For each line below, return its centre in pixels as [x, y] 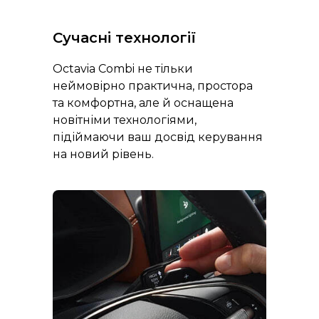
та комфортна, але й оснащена [143, 103]
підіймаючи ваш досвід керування [158, 137]
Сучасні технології [124, 38]
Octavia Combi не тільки [123, 69]
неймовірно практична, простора [153, 86]
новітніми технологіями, [125, 120]
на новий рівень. [103, 155]
